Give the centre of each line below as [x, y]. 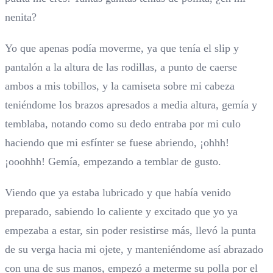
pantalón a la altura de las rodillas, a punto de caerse [121, 67]
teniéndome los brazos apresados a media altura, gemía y [131, 105]
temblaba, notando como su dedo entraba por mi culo [123, 124]
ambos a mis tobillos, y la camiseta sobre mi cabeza [120, 86]
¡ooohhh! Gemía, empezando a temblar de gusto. [113, 162]
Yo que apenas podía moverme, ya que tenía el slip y [122, 48]
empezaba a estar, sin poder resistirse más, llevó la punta [130, 231]
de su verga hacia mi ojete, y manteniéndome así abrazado [134, 250]
